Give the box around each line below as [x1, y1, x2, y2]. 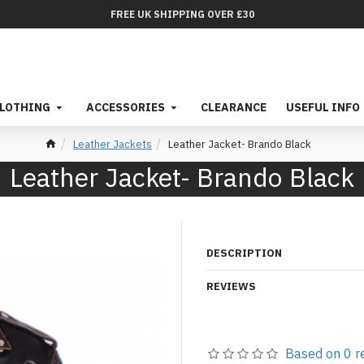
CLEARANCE [201, 100, 266, 115]
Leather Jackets [73, 136, 152, 151]
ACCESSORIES [86, 100, 165, 115]
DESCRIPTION [206, 246, 282, 260]
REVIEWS [206, 279, 256, 293]
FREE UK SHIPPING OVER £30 [110, 7, 254, 20]
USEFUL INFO [286, 100, 360, 115]
